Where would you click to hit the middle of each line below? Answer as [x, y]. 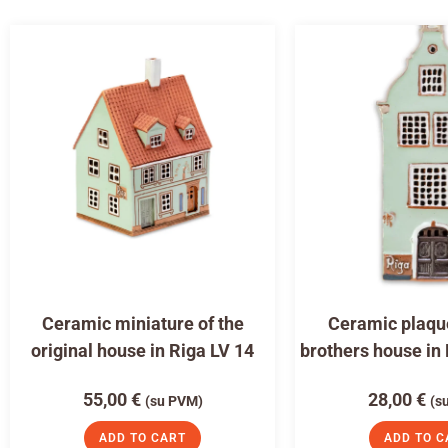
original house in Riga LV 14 [142, 350]
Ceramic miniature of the [142, 323]
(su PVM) [173, 401]
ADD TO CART [142, 437]
